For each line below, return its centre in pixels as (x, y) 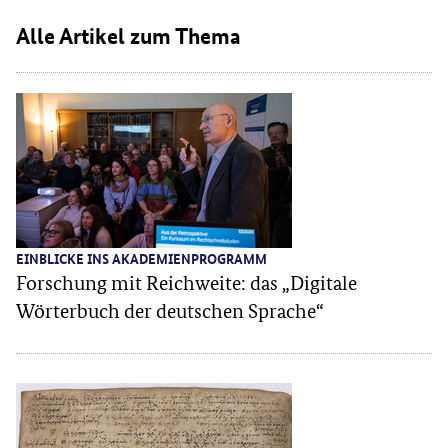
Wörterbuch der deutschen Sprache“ (170, 310)
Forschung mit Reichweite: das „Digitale (186, 282)
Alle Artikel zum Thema (128, 35)
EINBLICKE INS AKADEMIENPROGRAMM (141, 257)
